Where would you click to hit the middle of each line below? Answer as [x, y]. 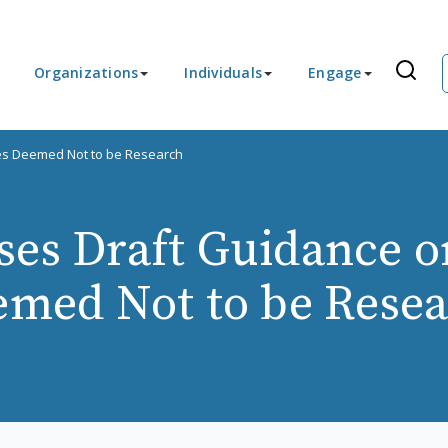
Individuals [223, 72]
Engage [335, 72]
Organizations [86, 72]
